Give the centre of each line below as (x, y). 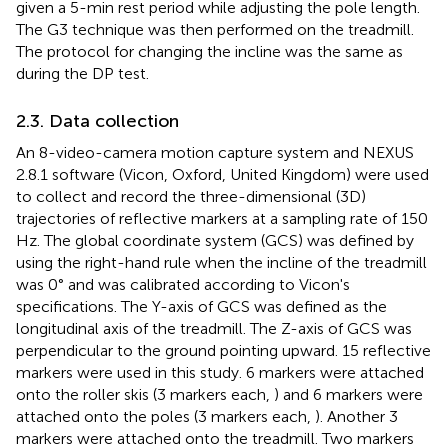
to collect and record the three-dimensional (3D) (191, 196)
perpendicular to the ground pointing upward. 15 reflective (223, 350)
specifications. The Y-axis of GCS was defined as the (201, 306)
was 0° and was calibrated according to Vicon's (183, 284)
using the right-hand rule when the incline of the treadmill (221, 262)
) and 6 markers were (348, 394)
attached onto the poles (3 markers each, (165, 416)
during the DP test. (82, 73)
